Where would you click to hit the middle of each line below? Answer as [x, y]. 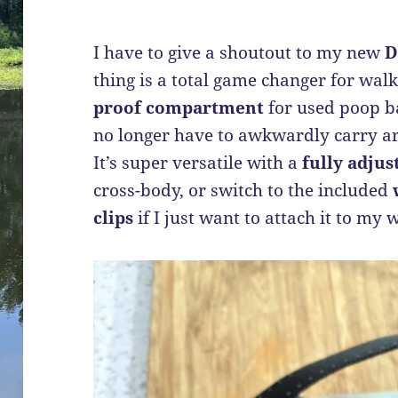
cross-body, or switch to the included [243, 191]
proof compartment [179, 108]
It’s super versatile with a [198, 163]
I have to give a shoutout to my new [239, 53]
